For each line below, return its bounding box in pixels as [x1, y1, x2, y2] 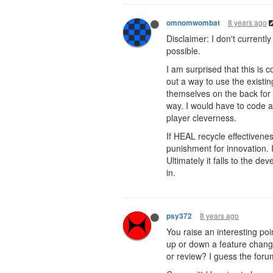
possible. [166, 44, 200, 57]
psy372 [166, 211, 192, 221]
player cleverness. [166, 112, 236, 124]
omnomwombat [166, 18, 220, 28]
